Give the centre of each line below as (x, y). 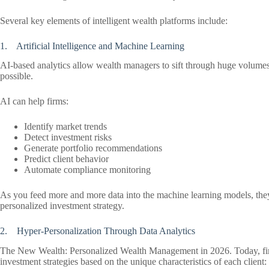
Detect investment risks (68, 138)
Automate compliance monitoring (87, 170)
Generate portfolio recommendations (93, 148)
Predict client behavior (66, 159)
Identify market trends (65, 127)
